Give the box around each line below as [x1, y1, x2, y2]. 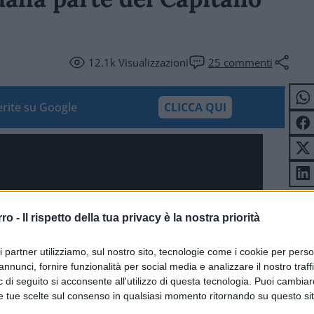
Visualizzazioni [115, 55, 189, 69]
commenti [220, 55, 273, 69]
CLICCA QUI [163, 100, 226, 115]
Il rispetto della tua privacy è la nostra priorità [22, 211, 260, 224]
